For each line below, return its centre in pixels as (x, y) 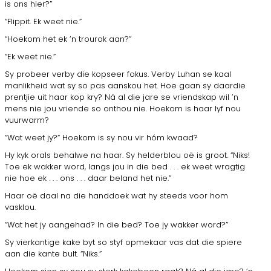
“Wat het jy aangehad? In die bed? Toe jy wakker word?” (116, 224)
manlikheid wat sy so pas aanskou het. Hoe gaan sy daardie (125, 85)
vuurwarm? (27, 120)
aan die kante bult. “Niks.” (53, 253)
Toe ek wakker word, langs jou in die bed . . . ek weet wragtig (125, 166)
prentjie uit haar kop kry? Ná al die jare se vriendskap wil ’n (122, 97)
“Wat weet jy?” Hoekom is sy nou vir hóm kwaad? (101, 137)
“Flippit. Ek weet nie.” (43, 21)
